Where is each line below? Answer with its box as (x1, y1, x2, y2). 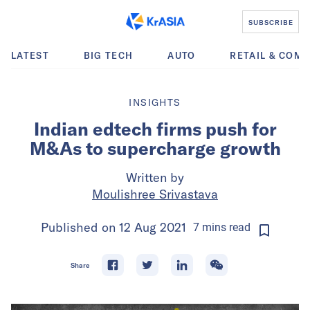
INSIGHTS (129, 96, 181, 109)
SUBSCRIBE (248, 17, 293, 26)
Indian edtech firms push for (33, 118, 277, 140)
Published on (41, 219, 119, 235)
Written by (126, 170, 184, 185)
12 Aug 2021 (119, 219, 186, 235)
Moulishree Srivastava (92, 186, 218, 202)
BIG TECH (83, 50, 134, 61)
